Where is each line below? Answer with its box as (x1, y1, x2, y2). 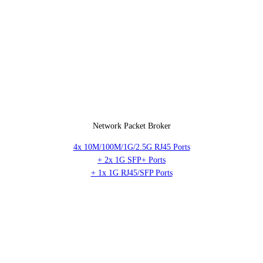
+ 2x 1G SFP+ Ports (97, 156, 166, 165)
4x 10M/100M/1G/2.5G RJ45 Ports (73, 143, 190, 152)
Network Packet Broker (92, 122, 171, 131)
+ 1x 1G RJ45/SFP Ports (90, 168, 173, 178)
